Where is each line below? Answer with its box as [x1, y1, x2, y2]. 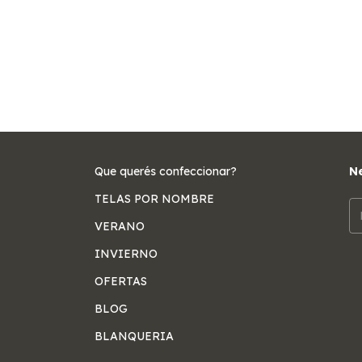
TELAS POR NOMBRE [95, 191, 215, 206]
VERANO [95, 218, 145, 234]
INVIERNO [95, 246, 158, 261]
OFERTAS [95, 273, 148, 288]
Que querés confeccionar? [95, 163, 238, 179]
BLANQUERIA [95, 328, 175, 343]
